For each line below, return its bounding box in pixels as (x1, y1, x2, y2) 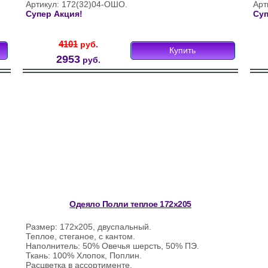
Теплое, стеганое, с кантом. (26, 232, 136, 241)
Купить (169, 45, 196, 55)
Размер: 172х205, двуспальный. (26, 222, 152, 232)
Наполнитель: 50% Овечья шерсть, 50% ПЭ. (26, 241, 200, 251)
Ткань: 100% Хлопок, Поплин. (26, 251, 142, 260)
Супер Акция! (26, 9, 83, 19)
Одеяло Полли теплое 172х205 (69, 199, 191, 209)
